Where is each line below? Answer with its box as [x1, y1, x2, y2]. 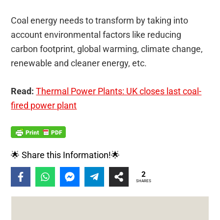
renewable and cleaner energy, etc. [11, 57, 147, 68]
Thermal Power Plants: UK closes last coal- [36, 85, 202, 96]
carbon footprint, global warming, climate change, [11, 43, 203, 54]
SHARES [136, 179, 151, 184]
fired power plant [11, 100, 77, 110]
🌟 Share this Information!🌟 [11, 149, 120, 160]
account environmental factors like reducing [11, 29, 182, 40]
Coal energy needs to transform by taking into [11, 15, 189, 26]
